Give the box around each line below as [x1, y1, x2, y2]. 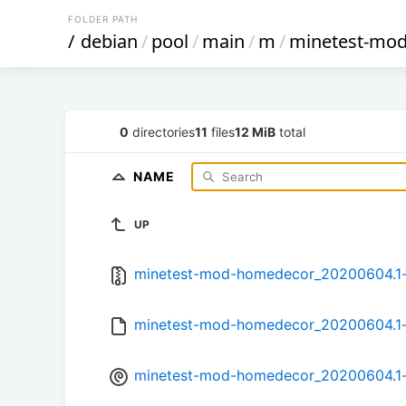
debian [81, 29, 138, 53]
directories [129, 123, 195, 140]
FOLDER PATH [68, 14, 138, 24]
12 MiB [235, 123, 275, 140]
